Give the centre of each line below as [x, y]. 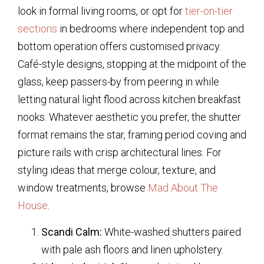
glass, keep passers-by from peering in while [118, 82]
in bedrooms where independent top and [151, 29]
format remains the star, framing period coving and [132, 135]
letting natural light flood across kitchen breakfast [129, 100]
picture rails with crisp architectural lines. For [120, 153]
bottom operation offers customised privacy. [119, 47]
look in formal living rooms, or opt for [101, 11]
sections [37, 29]
